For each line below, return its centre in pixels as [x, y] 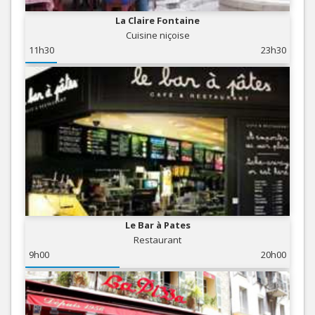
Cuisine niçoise [157, 36]
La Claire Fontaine [157, 21]
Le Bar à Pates [157, 225]
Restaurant [157, 239]
